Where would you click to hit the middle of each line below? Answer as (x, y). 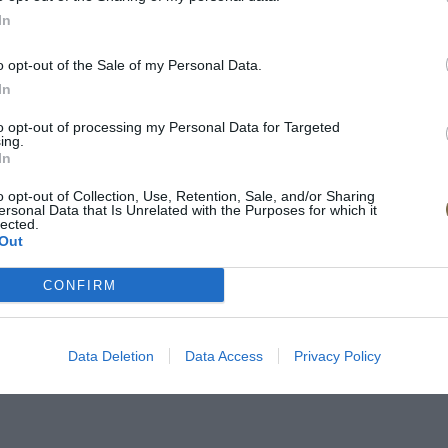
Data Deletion (110, 356)
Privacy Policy (337, 356)
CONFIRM (79, 285)
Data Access (223, 356)
